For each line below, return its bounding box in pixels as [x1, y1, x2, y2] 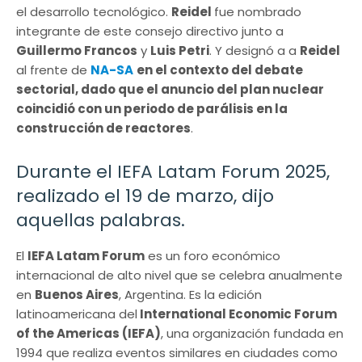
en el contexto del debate [137, 61, 303, 78]
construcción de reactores [16, 119, 191, 137]
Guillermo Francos [16, 41, 137, 59]
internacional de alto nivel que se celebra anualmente [16, 266, 343, 284]
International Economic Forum [137, 305, 337, 322]
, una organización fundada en [161, 324, 343, 342]
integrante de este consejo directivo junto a [16, 22, 284, 40]
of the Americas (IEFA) [16, 324, 161, 342]
